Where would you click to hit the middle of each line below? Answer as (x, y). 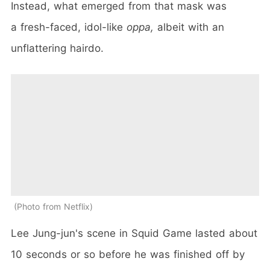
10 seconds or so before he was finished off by (128, 254)
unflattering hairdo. (57, 48)
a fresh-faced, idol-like (69, 27)
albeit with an (189, 27)
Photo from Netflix (53, 206)
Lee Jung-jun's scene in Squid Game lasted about (134, 233)
